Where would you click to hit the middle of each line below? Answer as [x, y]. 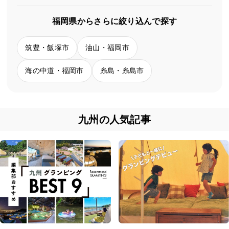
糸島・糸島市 [122, 71]
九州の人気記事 [114, 119]
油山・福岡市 [107, 48]
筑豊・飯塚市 [47, 48]
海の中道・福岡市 [54, 71]
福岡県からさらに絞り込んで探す [114, 21]
